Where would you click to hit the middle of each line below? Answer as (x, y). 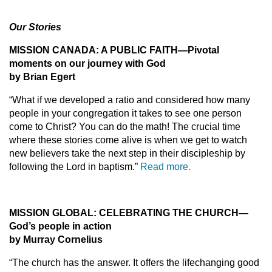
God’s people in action (60, 226)
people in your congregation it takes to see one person (125, 113)
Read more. (165, 167)
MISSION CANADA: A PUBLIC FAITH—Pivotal (114, 50)
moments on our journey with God (87, 63)
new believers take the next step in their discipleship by (127, 153)
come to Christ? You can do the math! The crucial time (125, 127)
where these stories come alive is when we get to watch (128, 140)
